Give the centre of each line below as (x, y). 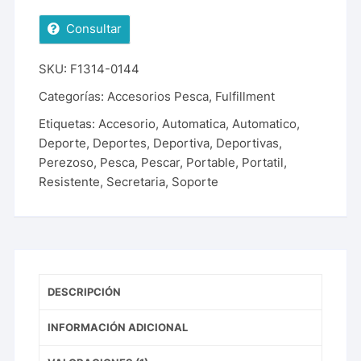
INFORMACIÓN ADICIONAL (118, 327)
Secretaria (136, 181)
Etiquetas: (69, 123)
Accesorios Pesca (158, 96)
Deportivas (248, 143)
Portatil (263, 162)
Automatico (265, 123)
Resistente (70, 181)
